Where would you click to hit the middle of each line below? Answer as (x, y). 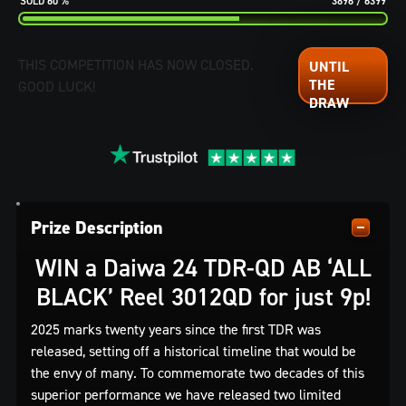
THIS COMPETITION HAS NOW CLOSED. (136, 65)
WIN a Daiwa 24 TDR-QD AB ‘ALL (203, 267)
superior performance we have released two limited (186, 394)
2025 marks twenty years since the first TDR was (176, 329)
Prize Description (97, 227)
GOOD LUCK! (57, 87)
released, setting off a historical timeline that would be (193, 350)
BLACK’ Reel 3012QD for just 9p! (203, 296)
